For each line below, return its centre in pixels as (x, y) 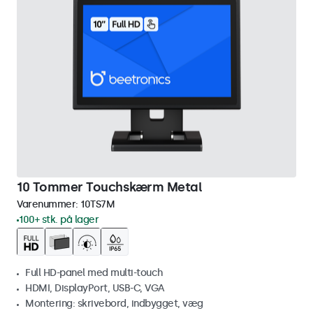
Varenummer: (49, 204)
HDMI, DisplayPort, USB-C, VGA (95, 288)
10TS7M (97, 204)
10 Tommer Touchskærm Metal (109, 187)
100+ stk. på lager (59, 220)
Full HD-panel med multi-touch (94, 273)
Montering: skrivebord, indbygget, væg (114, 304)
